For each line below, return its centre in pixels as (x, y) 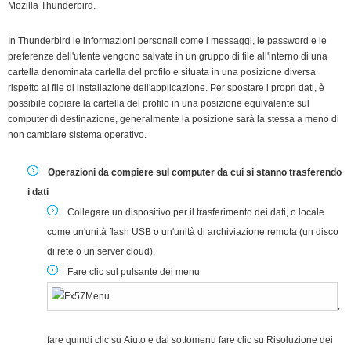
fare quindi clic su (85, 340)
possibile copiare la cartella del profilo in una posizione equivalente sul (159, 103)
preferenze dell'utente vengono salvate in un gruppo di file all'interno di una (168, 56)
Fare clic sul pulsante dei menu (135, 271)
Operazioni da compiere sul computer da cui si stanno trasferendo (195, 172)
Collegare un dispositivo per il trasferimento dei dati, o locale (196, 212)
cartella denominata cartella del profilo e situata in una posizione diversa (162, 72)
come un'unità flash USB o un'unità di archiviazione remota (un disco (193, 232)
